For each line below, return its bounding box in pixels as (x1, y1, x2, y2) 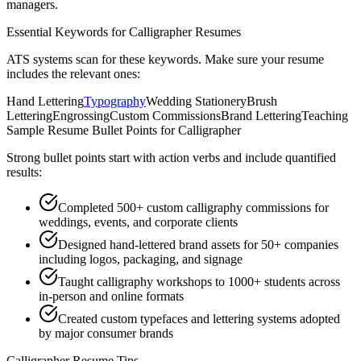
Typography (84, 93, 146, 108)
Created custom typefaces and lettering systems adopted (58, 311, 340, 326)
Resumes (192, 24, 241, 39)
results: (6, 164, 42, 179)
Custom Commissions (110, 108, 221, 122)
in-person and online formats (39, 288, 184, 303)
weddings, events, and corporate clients (39, 214, 238, 229)
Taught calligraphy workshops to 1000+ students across (58, 274, 340, 288)
